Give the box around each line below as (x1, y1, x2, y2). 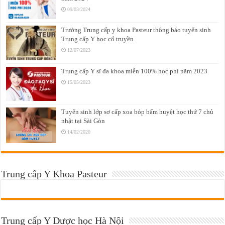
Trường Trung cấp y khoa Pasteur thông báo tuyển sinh (61, 26, 211, 34)
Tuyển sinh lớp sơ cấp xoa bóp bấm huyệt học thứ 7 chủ (61, 107, 214, 116)
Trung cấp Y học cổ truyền (61, 35, 134, 43)
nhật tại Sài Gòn (61, 117, 105, 125)
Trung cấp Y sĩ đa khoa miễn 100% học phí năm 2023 (61, 67, 208, 75)
